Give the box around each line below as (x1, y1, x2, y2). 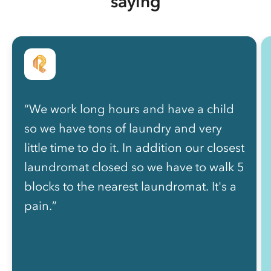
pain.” (24, 198, 57, 213)
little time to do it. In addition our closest (24, 140, 244, 155)
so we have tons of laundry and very (24, 121, 222, 135)
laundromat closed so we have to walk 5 (24, 160, 244, 174)
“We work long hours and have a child (24, 102, 234, 116)
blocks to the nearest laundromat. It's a (24, 179, 237, 194)
